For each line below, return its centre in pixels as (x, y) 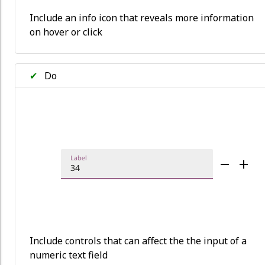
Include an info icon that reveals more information (142, 18)
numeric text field (69, 255)
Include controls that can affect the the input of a (138, 241)
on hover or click (66, 32)
